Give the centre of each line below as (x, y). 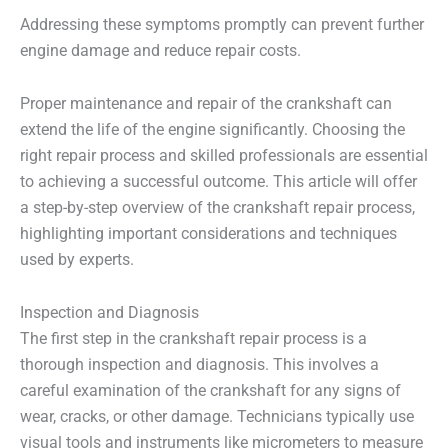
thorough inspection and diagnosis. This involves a (199, 365)
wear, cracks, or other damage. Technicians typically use (217, 417)
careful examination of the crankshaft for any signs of (210, 391)
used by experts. (77, 260)
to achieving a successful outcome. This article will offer (218, 182)
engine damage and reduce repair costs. (160, 51)
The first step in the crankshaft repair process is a (193, 339)
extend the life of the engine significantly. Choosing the (212, 130)
